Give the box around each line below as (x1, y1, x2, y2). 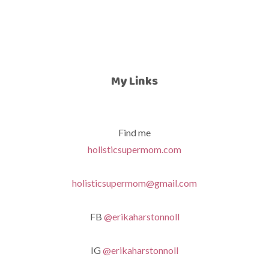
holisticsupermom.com (88, 144, 181, 155)
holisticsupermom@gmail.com (72, 177, 197, 189)
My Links (111, 72, 158, 89)
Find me (118, 127, 151, 138)
